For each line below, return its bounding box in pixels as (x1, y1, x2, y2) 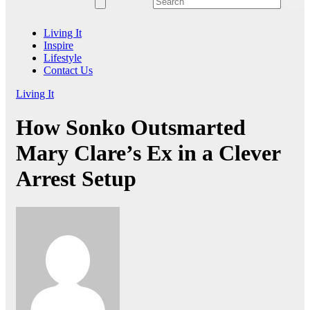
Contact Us (44, 64, 93, 76)
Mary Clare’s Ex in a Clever (16, 140, 280, 166)
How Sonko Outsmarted (16, 115, 246, 140)
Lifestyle (44, 51, 82, 64)
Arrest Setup (16, 166, 136, 192)
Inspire (44, 39, 73, 51)
